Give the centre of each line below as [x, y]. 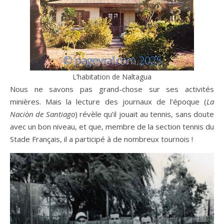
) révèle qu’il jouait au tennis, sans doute [144, 114]
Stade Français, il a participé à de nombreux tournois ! [101, 139]
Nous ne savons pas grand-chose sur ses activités [112, 89]
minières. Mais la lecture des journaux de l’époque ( [108, 101]
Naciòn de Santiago [42, 114]
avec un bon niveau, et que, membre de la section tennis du [112, 126]
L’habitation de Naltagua [112, 77]
